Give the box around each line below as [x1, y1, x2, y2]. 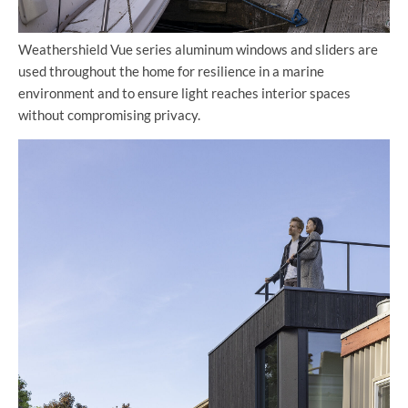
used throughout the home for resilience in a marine [18, 62, 324, 79]
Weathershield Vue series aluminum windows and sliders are [18, 40, 378, 57]
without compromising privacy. [18, 106, 200, 123]
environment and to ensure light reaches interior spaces [18, 84, 351, 101]
